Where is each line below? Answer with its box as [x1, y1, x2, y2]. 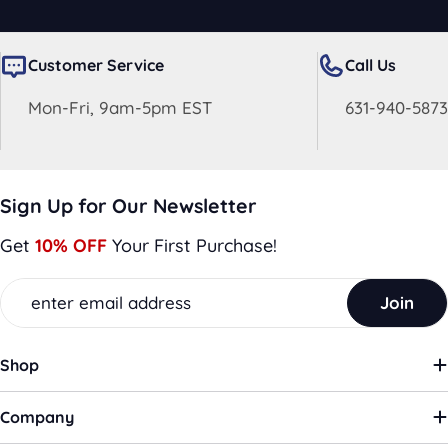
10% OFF [35, 233, 112, 257]
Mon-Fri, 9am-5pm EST [28, 97, 212, 119]
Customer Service [28, 55, 164, 76]
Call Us [344, 55, 396, 76]
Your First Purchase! [112, 233, 277, 257]
